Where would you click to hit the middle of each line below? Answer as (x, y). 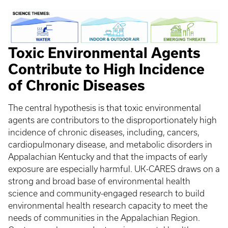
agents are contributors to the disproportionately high (112, 120)
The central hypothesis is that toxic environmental (105, 108)
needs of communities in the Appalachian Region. (104, 218)
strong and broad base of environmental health (99, 181)
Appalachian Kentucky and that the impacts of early (108, 156)
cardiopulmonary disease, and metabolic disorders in (110, 144)
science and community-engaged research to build (106, 193)
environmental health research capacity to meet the (108, 205)
